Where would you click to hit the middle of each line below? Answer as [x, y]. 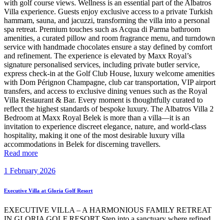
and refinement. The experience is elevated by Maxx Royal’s [98, 55]
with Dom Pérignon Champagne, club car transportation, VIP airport [110, 82]
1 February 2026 [30, 170]
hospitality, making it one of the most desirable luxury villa [94, 135]
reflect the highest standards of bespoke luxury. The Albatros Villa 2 [109, 109]
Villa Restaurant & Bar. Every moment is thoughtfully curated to [103, 100]
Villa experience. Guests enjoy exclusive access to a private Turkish [108, 11]
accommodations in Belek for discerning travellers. [82, 144]
